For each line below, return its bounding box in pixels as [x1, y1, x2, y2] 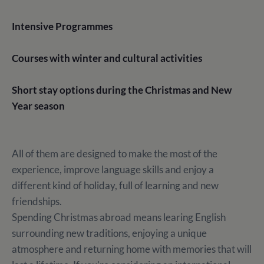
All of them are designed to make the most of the [12, 147, 217, 160]
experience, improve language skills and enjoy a [12, 163, 214, 176]
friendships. [12, 195, 62, 208]
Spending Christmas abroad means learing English [12, 211, 226, 224]
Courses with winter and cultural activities [12, 52, 206, 65]
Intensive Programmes [12, 20, 114, 33]
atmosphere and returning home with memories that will [12, 243, 252, 256]
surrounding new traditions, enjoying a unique [12, 227, 207, 240]
